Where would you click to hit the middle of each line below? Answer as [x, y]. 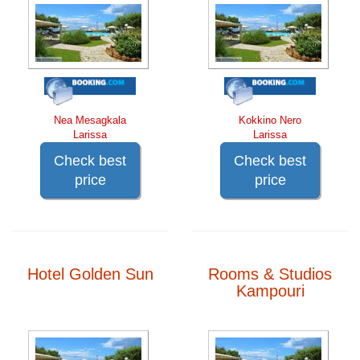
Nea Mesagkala [90, 121]
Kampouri [270, 291]
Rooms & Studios [270, 274]
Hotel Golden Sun [90, 274]
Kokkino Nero [270, 121]
